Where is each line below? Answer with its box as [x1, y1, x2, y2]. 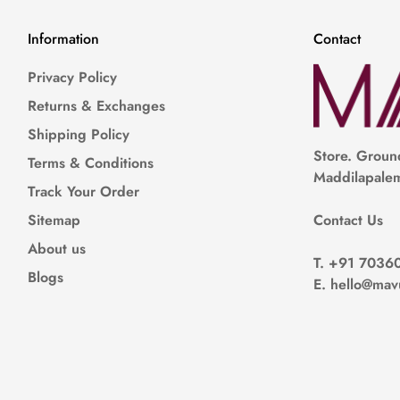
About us [27, 237, 86, 259]
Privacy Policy [27, 66, 117, 87]
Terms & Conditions [27, 152, 154, 173]
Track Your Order [27, 180, 139, 202]
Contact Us [312, 209, 383, 230]
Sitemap [27, 209, 80, 230]
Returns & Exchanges [27, 95, 165, 116]
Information [27, 28, 99, 49]
